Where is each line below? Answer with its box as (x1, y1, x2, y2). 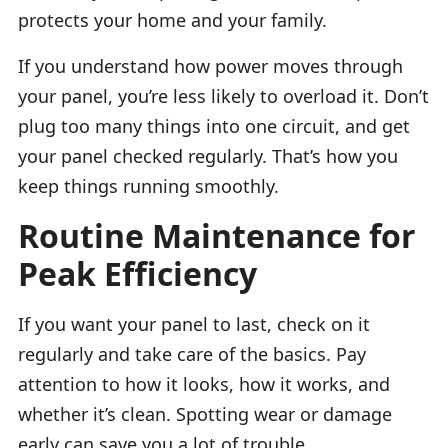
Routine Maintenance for (18, 213, 416, 257)
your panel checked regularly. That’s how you (18, 143, 398, 168)
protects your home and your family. (18, 7, 327, 32)
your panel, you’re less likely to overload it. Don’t (18, 83, 429, 108)
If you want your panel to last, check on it (18, 311, 370, 336)
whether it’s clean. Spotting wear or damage (18, 401, 392, 426)
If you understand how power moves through (18, 53, 403, 78)
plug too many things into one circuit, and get (18, 113, 410, 138)
